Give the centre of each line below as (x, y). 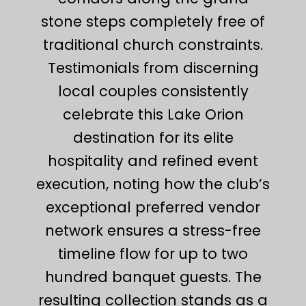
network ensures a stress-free (153, 230)
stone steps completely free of (153, 21)
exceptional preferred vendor (153, 207)
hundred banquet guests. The (153, 277)
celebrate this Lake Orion (153, 114)
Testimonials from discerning (153, 68)
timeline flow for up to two (153, 253)
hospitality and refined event (153, 161)
